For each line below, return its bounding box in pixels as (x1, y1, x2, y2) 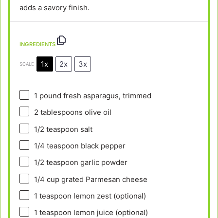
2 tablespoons (34, 107, 83, 117)
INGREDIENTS (19, 41, 55, 48)
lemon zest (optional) (71, 191, 146, 200)
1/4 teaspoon (34, 141, 79, 150)
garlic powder (78, 157, 127, 167)
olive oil (82, 107, 111, 117)
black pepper (78, 141, 126, 150)
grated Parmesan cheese (59, 174, 147, 184)
